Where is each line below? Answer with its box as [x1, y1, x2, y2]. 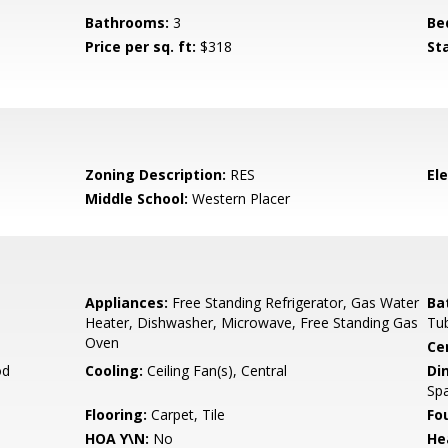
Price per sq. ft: [85, 37, 197, 56]
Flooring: [85, 405, 148, 424]
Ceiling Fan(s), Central [143, 361, 288, 380]
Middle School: [85, 189, 189, 208]
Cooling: [85, 361, 144, 380]
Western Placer [188, 189, 291, 208]
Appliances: [85, 293, 169, 312]
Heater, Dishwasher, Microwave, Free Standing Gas [85, 313, 419, 332]
